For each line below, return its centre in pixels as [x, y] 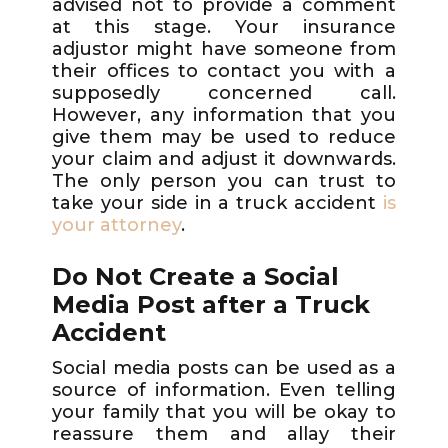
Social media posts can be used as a [224, 367]
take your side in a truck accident [217, 203]
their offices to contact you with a [224, 71]
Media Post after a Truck [211, 305]
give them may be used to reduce [224, 137]
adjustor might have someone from [224, 49]
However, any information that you [224, 115]
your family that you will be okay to [224, 411]
